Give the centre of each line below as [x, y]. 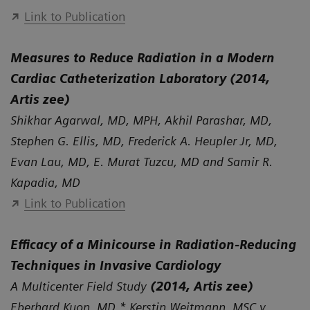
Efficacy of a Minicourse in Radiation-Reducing [153, 244]
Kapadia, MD [45, 182]
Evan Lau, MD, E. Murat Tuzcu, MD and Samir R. [142, 161]
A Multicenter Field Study [80, 286]
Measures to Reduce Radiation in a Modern [143, 57]
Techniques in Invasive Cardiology [116, 265]
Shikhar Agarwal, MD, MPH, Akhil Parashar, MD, [141, 120]
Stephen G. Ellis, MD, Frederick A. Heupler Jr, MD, [144, 140]
